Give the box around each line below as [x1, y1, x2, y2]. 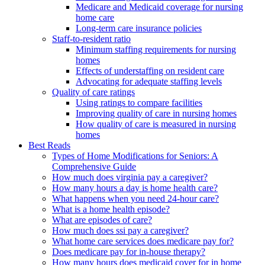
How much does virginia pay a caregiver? [52, 172, 208, 183]
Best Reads [28, 140, 70, 151]
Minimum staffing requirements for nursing [76, 44, 236, 55]
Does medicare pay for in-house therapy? [52, 247, 205, 257]
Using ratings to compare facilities [76, 98, 202, 108]
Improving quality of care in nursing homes [76, 108, 237, 119]
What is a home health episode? [52, 204, 170, 215]
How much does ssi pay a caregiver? [52, 225, 189, 236]
